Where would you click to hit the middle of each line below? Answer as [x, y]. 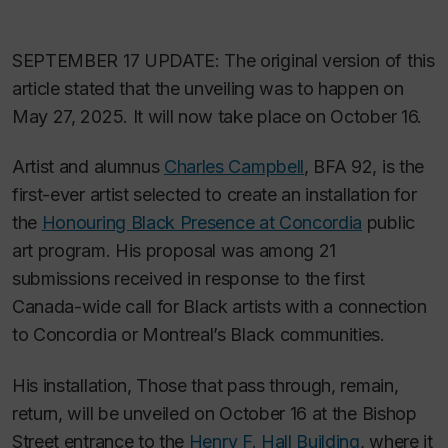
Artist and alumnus [88, 167]
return [35, 413]
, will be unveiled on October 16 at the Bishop [237, 413]
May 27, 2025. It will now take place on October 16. [217, 116]
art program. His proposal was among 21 [174, 251]
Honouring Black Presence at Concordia [202, 223]
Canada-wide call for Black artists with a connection [219, 307]
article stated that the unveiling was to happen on [208, 88]
